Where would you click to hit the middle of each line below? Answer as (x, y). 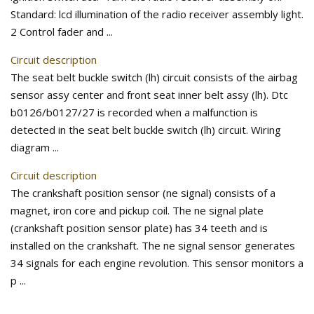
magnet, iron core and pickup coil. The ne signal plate (137, 210)
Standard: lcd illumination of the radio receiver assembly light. (157, 14)
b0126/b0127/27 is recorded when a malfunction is (134, 112)
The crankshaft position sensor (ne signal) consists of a (143, 193)
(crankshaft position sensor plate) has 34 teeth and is (139, 228)
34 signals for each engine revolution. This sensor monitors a (157, 263)
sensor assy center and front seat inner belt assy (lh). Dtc (149, 95)
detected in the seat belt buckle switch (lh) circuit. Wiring (146, 130)
